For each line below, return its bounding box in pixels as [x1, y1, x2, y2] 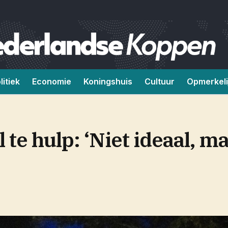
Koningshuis [83, 76, 132, 87]
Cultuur [145, 76, 175, 87]
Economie [32, 76, 71, 87]
